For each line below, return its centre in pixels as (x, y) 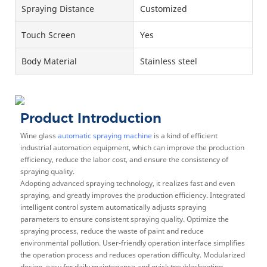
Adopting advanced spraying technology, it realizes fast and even (127, 183)
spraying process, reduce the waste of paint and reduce (112, 231)
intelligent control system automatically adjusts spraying (113, 207)
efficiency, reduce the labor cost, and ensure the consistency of (124, 159)
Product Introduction (91, 119)
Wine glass (39, 135)
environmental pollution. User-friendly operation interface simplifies (132, 243)
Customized (163, 9)
